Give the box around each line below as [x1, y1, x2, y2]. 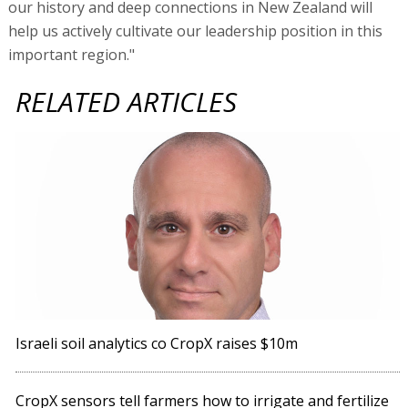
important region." [7, 44, 135, 65]
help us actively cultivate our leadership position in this [7, 20, 382, 41]
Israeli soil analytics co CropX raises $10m [15, 333, 299, 354]
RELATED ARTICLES [15, 82, 238, 120]
